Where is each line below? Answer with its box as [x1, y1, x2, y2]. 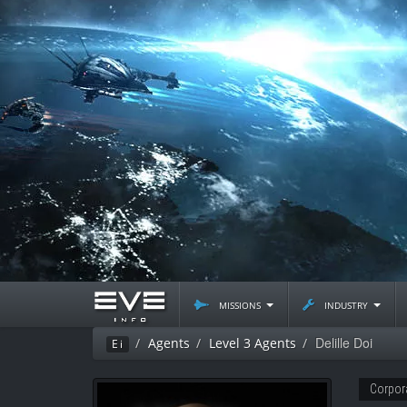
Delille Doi [315, 333, 372, 352]
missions [215, 295, 264, 313]
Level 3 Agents [209, 334, 296, 352]
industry [321, 295, 372, 313]
